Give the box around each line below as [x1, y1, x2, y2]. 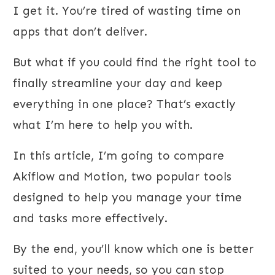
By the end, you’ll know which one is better [13, 242, 254, 257]
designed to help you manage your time [13, 190, 242, 205]
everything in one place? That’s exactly [13, 97, 236, 112]
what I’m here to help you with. [13, 118, 193, 133]
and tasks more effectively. [13, 211, 168, 226]
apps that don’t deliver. [13, 25, 147, 39]
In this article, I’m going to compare [13, 149, 224, 163]
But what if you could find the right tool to [13, 55, 257, 70]
